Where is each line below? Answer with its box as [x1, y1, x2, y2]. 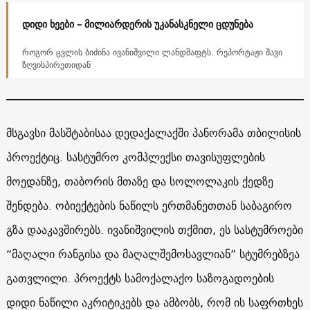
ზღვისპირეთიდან [21, 57, 91, 72]
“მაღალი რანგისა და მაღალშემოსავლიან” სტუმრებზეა [6, 244, 300, 264]
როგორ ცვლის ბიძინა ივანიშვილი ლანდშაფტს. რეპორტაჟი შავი [21, 44, 282, 60]
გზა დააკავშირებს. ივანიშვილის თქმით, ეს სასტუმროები [6, 219, 303, 239]
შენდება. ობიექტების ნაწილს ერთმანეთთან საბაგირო [6, 195, 292, 215]
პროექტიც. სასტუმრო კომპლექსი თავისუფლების [6, 147, 265, 167]
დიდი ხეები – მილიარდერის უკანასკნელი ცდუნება [21, 15, 253, 33]
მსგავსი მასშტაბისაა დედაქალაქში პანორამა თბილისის [6, 122, 301, 143]
